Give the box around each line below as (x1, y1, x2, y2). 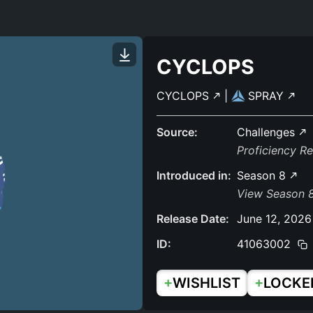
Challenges (237, 125, 298, 139)
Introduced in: (156, 168, 231, 182)
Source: (156, 125, 198, 139)
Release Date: (156, 212, 229, 226)
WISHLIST (173, 275, 240, 291)
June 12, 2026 (237, 212, 312, 226)
